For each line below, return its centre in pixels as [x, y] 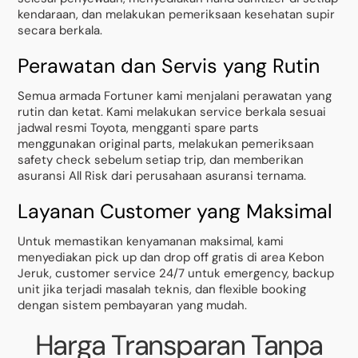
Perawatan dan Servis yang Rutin [169, 66]
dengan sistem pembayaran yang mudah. [133, 306]
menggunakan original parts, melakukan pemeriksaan [166, 144]
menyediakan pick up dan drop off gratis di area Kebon [171, 258]
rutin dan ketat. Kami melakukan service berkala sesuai [172, 112]
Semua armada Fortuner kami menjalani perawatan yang [175, 96]
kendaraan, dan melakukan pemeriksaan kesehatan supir [177, 15]
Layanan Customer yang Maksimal [175, 211]
